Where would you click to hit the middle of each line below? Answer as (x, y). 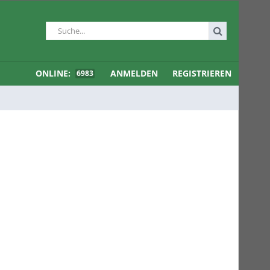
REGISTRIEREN (202, 73)
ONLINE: (54, 73)
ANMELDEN (134, 73)
